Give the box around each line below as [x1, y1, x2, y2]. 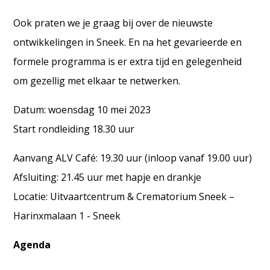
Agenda [13, 237, 51, 251]
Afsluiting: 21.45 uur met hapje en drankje [13, 170, 202, 184]
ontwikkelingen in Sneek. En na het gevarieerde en [13, 35, 242, 49]
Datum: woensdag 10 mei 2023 [13, 102, 151, 116]
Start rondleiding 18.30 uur [13, 122, 135, 136]
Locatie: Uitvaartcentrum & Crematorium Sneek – [13, 189, 235, 203]
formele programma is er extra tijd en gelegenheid [13, 54, 242, 68]
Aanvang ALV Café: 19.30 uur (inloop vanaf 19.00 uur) [13, 151, 253, 165]
